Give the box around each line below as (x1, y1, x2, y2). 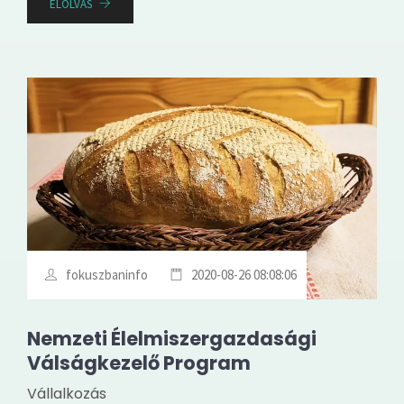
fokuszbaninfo (66, 265, 148, 283)
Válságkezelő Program (27, 349, 251, 376)
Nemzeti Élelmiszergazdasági (27, 325, 317, 352)
